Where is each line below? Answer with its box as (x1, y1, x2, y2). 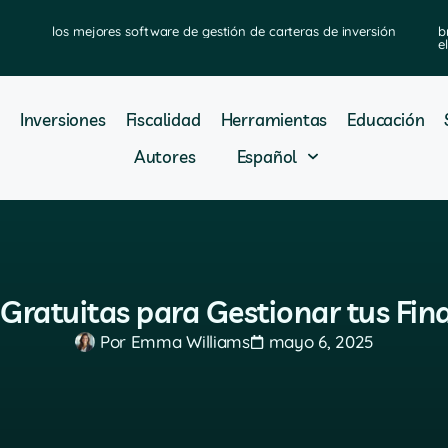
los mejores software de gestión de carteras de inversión (52, 23, 396, 39)
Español (236, 146, 298, 167)
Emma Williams (125, 331, 250, 352)
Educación (347, 109, 425, 130)
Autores (133, 146, 196, 167)
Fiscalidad (125, 109, 201, 130)
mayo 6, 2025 (268, 331, 374, 352)
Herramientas (220, 109, 328, 130)
